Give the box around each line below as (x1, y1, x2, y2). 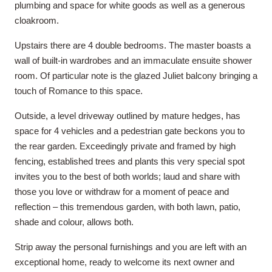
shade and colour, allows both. (15, 216, 134, 227)
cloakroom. (15, 15, 59, 25)
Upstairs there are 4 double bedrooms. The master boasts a (15, 39, 251, 50)
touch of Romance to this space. (15, 85, 143, 96)
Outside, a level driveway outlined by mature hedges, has (15, 110, 240, 121)
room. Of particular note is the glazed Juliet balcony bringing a (15, 70, 257, 81)
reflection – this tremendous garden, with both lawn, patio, (15, 201, 240, 212)
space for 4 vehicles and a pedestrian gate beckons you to (15, 125, 245, 136)
